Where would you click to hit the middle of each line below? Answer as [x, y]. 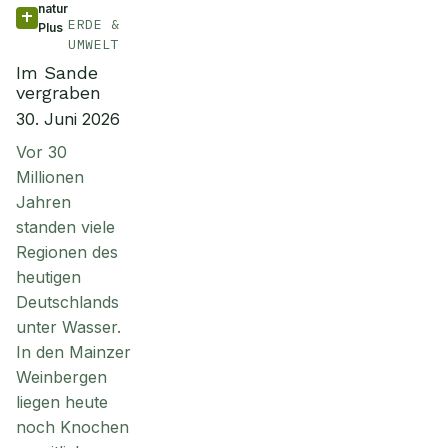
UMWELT [94, 44]
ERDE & [94, 24]
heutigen [48, 277]
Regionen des [67, 252]
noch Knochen [72, 427]
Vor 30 [41, 152]
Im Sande [57, 72]
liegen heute [62, 402]
